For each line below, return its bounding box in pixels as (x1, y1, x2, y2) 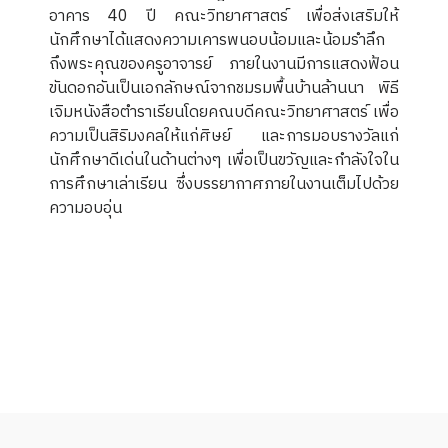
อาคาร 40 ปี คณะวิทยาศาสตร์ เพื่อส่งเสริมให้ (49, 3, 399, 31)
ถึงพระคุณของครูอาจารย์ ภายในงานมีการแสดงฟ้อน (49, 51, 399, 79)
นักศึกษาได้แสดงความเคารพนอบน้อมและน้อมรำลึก (49, 27, 386, 55)
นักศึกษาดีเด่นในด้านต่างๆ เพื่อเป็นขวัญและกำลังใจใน (49, 147, 399, 175)
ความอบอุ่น (49, 195, 123, 223)
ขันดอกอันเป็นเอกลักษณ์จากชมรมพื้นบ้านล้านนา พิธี (49, 75, 399, 103)
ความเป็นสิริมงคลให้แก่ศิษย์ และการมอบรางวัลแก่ (49, 123, 399, 151)
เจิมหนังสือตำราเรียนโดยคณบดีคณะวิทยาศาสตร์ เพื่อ (49, 99, 399, 127)
